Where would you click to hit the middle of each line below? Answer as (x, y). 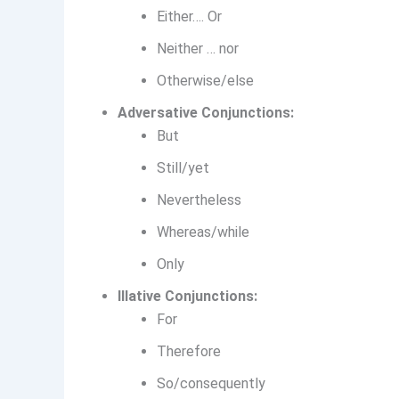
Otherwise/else (205, 81)
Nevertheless (199, 200)
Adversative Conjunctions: (206, 113)
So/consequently (211, 384)
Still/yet (183, 168)
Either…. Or (189, 17)
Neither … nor (198, 49)
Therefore (189, 352)
